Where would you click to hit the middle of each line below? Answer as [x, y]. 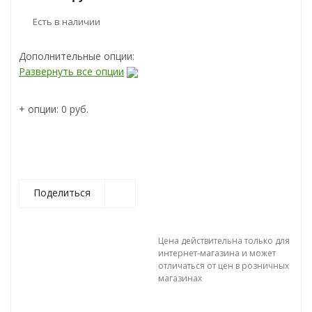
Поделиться [62, 192]
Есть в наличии [67, 22]
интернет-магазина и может [217, 253]
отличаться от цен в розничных [224, 265]
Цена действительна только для [224, 240]
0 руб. [75, 109]
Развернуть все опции [71, 71]
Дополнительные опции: [77, 56]
